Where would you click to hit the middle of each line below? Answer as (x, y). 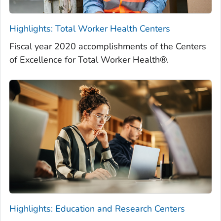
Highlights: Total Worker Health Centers (90, 28)
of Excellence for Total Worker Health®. (89, 59)
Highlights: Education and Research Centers (97, 209)
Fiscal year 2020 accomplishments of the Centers (108, 46)
